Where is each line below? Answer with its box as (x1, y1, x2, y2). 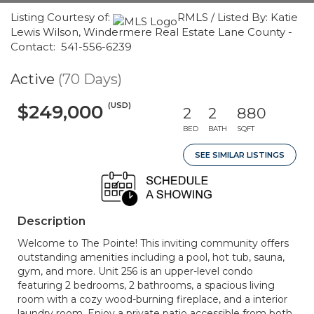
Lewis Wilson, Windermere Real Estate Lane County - (11, 25, 292, 39)
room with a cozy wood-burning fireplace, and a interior (18, 293, 287, 306)
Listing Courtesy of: (11, 11, 113, 24)
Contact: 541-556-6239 (11, 40, 132, 53)
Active (11, 71, 55, 88)
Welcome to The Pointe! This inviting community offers (18, 237, 289, 250)
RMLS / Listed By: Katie (177, 11, 298, 24)
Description (18, 214, 86, 228)
